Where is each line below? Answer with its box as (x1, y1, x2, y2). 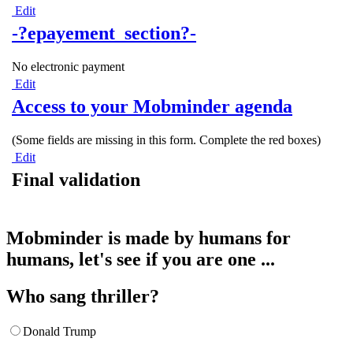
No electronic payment (12, 60, 124, 74)
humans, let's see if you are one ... (6, 249, 275, 270)
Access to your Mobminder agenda (12, 96, 292, 117)
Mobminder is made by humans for (6, 228, 291, 249)
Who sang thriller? (6, 286, 159, 307)
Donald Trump (23, 325, 96, 338)
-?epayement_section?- (12, 23, 196, 44)
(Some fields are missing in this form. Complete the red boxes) (12, 133, 321, 147)
